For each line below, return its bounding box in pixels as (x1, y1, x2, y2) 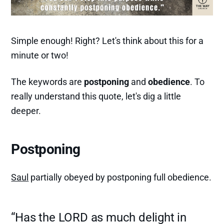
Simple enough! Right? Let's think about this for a (11, 35, 204, 46)
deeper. (11, 105, 41, 116)
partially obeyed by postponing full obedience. (28, 171, 212, 182)
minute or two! (11, 50, 69, 61)
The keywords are (11, 76, 84, 87)
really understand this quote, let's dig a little (11, 91, 181, 102)
